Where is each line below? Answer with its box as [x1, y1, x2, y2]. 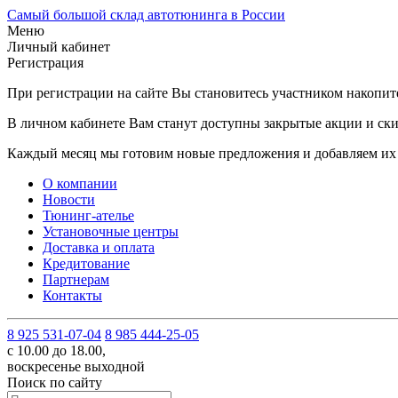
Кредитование [43, 256, 130, 271]
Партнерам [43, 272, 109, 287]
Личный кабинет [7, 39, 110, 54]
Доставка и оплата [43, 240, 155, 255]
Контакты [43, 288, 102, 303]
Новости [43, 192, 95, 207]
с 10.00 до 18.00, [7, 343, 106, 358]
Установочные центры [43, 224, 179, 239]
